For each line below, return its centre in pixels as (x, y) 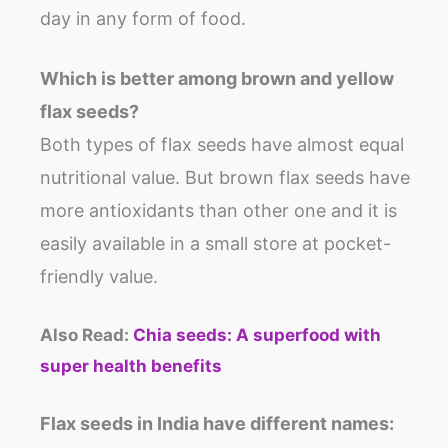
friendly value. (99, 276)
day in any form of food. (143, 18)
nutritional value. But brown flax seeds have (225, 177)
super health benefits (131, 365)
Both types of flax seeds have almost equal (222, 144)
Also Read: (86, 334)
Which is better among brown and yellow (217, 78)
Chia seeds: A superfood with (257, 334)
